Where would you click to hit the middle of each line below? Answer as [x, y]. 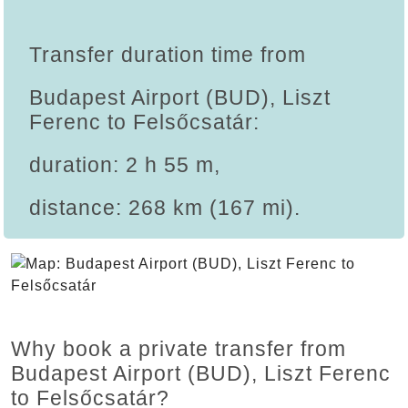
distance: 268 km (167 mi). [165, 208]
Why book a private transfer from [178, 349]
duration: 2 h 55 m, [125, 165]
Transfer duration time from [168, 55]
